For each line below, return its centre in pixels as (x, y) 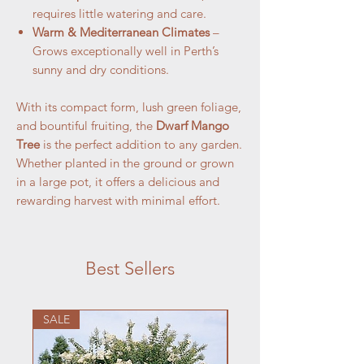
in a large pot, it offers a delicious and (118, 182)
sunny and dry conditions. (101, 70)
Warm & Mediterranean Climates (121, 32)
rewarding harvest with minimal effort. (118, 201)
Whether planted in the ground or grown (125, 163)
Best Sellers (130, 269)
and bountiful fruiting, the (86, 126)
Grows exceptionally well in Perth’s (126, 51)
